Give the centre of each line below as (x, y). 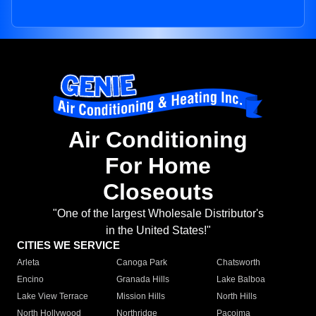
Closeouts (158, 192)
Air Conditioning (158, 140)
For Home (158, 166)
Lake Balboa (241, 280)
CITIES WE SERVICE (68, 245)
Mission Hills (141, 297)
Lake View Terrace (53, 297)
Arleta (28, 263)
